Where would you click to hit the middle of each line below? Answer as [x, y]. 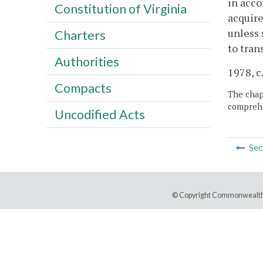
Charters [80, 35]
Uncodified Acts [100, 114]
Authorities [87, 61]
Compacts [83, 88]
